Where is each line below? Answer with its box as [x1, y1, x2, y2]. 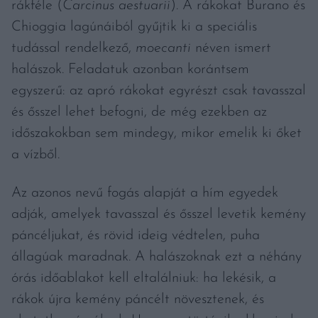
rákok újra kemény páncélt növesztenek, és [11, 292, 264, 307]
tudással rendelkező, [11, 41, 136, 55]
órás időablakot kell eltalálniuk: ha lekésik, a [11, 271, 276, 285]
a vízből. [11, 148, 60, 162]
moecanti [136, 41, 195, 55]
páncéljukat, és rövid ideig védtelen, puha [11, 229, 260, 243]
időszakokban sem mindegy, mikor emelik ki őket [11, 126, 302, 141]
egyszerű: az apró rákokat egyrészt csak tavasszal [11, 84, 306, 98]
